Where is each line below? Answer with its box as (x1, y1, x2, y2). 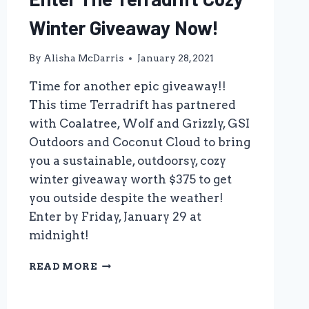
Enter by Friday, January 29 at (28, 210, 201, 224)
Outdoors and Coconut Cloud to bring (28, 135, 250, 150)
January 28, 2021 (137, 52, 214, 64)
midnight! (28, 228, 89, 243)
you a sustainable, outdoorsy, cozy (28, 154, 226, 168)
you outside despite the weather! (28, 191, 223, 206)
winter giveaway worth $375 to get (28, 172, 232, 187)
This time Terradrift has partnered (28, 98, 236, 112)
